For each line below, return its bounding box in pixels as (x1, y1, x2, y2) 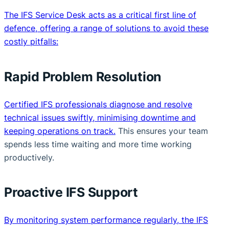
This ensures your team (116, 125, 208, 136)
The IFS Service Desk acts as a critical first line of (4, 10, 196, 20)
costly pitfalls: (4, 36, 58, 47)
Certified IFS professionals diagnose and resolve (4, 99, 192, 109)
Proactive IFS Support (4, 185, 138, 200)
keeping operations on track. (4, 125, 116, 136)
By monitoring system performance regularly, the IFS (4, 214, 208, 225)
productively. (4, 152, 54, 163)
